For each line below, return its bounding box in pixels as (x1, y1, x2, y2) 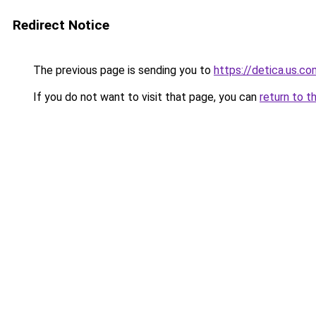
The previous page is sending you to (30, 63, 214, 77)
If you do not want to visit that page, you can (30, 90, 260, 104)
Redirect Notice (13, 17, 109, 33)
